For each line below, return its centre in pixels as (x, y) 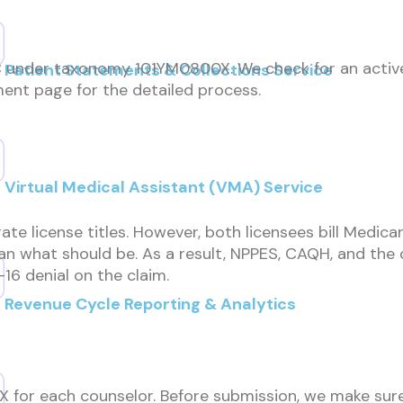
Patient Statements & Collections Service (169, 70)
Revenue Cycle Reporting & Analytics (150, 304)
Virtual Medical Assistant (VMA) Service (164, 187)
